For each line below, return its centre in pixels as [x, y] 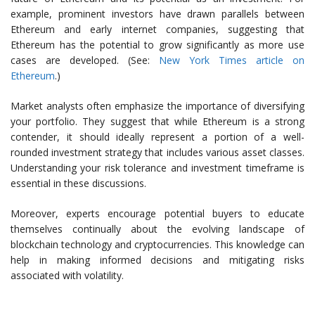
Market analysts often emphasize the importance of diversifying [157, 106]
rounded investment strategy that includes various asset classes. [157, 153]
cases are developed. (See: [85, 60]
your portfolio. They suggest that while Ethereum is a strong [157, 122]
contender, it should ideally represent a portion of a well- [157, 137]
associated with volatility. [67, 276]
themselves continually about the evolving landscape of [157, 229]
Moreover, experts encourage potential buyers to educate [157, 214]
